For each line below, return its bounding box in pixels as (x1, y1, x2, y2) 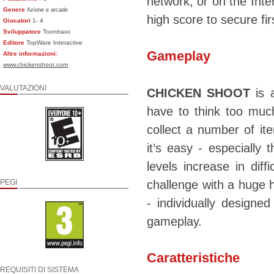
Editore (3, 39, 25, 46)
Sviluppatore (3, 28, 42, 35)
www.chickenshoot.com (3, 61, 68, 68)
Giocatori (3, 17, 31, 24)
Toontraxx (41, 28, 71, 35)
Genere (3, 6, 26, 13)
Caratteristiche (147, 250, 240, 266)
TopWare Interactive (24, 39, 83, 46)
